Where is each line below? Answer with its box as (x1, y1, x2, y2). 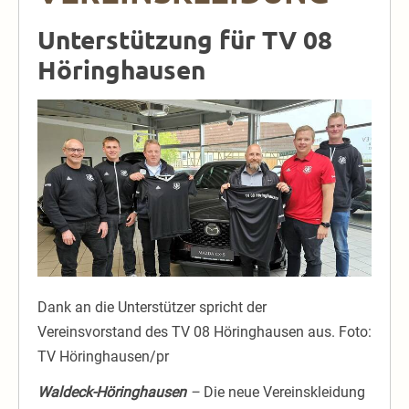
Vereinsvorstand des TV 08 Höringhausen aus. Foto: (37, 323, 372, 341)
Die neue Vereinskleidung (200, 383, 365, 402)
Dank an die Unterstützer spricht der (37, 299, 267, 317)
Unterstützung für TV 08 (37, 23, 332, 56)
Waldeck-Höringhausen (37, 383, 186, 402)
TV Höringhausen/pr (37, 348, 169, 366)
